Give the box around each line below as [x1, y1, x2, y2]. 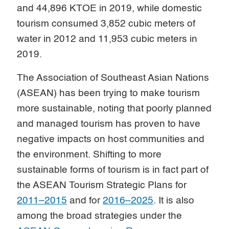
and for [67, 195, 103, 205]
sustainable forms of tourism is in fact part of [17, 165, 209, 175]
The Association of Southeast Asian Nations [17, 73, 210, 83]
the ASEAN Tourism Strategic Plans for [17, 180, 187, 190]
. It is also [153, 195, 195, 205]
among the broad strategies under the [17, 211, 182, 221]
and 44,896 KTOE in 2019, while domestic [17, 3, 202, 13]
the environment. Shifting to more [17, 149, 162, 159]
